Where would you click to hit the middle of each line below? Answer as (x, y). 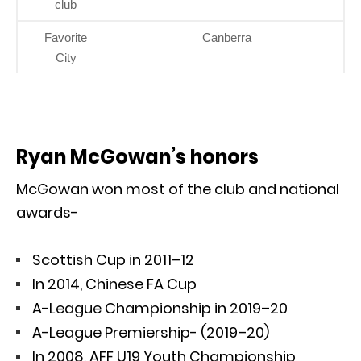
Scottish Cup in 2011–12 (113, 259)
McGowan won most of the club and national (178, 189)
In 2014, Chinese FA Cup (114, 284)
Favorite (66, 37)
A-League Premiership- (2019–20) (151, 332)
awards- (47, 212)
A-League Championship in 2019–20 (160, 308)
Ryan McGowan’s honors (137, 156)
